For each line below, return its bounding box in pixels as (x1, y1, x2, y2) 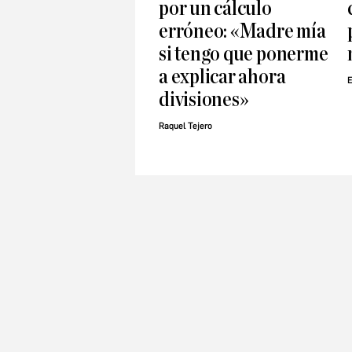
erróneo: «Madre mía (159, 20, 326, 42)
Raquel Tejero (159, 121, 212, 132)
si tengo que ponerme (159, 43, 328, 65)
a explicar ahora (159, 66, 286, 88)
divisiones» (159, 89, 249, 111)
